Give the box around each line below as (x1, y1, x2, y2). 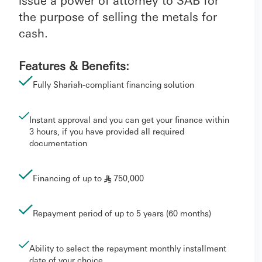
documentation (29, 137, 87, 148)
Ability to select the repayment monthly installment (29, 243, 226, 253)
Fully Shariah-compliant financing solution (33, 79, 194, 89)
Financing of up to (33, 173, 102, 183)
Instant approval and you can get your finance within (29, 114, 229, 125)
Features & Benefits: (19, 58, 129, 73)
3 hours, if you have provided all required (29, 126, 184, 136)
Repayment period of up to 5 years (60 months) (33, 208, 211, 218)
